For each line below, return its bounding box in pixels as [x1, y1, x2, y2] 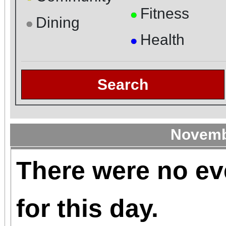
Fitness [140, 5, 189, 22]
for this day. [16, 194, 158, 222]
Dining [36, 14, 80, 31]
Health [140, 31, 185, 48]
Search [97, 76, 148, 93]
